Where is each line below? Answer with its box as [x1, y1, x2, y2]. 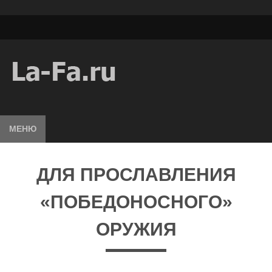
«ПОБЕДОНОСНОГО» [39, 192, 233, 212]
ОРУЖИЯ [95, 219, 177, 239]
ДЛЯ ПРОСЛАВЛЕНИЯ [36, 165, 236, 185]
